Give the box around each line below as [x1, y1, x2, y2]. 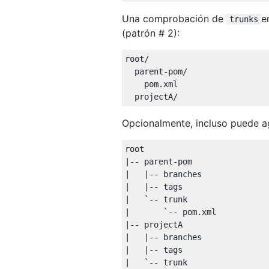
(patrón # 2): [122, 26, 180, 39]
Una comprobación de [122, 12, 226, 25]
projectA [125, 91, 173, 101]
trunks [229, 14, 258, 24]
